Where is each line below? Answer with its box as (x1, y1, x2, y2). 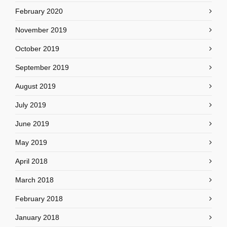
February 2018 (15, 195, 63, 203)
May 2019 (15, 138, 47, 146)
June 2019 (15, 120, 49, 128)
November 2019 (15, 26, 67, 34)
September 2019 (15, 63, 69, 71)
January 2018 (15, 213, 59, 221)
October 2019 (15, 45, 59, 53)
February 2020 (15, 7, 63, 15)
